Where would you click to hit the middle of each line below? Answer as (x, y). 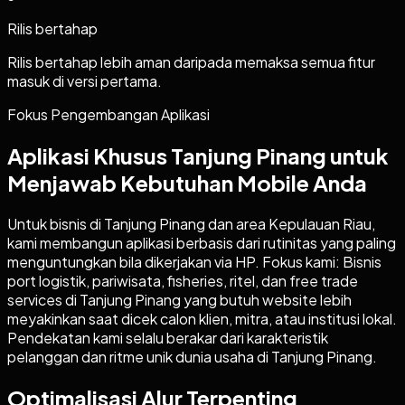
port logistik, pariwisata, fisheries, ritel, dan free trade (183, 280)
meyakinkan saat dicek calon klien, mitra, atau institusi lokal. (202, 318)
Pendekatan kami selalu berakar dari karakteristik (168, 337)
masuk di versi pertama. (85, 80)
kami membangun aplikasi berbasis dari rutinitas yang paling (202, 242)
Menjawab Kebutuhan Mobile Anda (187, 182)
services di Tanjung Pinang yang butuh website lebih (179, 299)
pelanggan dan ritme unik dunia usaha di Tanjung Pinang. (192, 356)
